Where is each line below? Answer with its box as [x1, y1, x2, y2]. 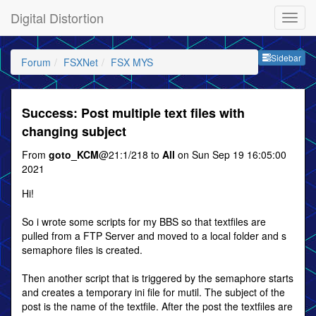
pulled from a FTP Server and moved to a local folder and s [22, 229, 286, 243]
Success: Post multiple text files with [22, 104, 245, 122]
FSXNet [63, 55, 98, 69]
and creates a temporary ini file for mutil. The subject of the [22, 285, 285, 299]
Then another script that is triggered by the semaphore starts [22, 271, 293, 285]
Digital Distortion [11, 8, 104, 27]
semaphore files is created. [22, 243, 142, 257]
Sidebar [271, 51, 301, 64]
